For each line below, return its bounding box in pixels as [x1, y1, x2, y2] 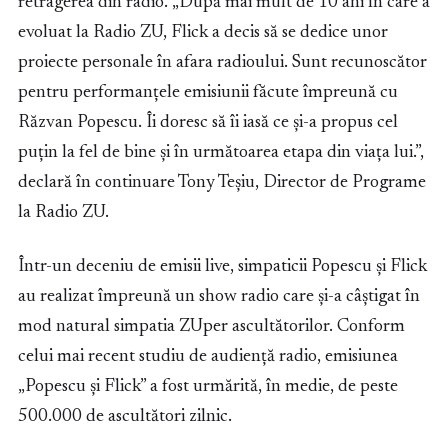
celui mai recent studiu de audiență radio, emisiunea [18, 348, 398, 366]
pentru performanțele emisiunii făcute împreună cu [18, 84, 398, 102]
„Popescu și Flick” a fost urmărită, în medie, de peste [18, 378, 398, 396]
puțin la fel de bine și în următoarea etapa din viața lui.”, [18, 144, 424, 162]
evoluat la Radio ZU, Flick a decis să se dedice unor [18, 24, 388, 42]
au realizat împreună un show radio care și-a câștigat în [18, 288, 420, 306]
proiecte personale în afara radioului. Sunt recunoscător [18, 54, 427, 72]
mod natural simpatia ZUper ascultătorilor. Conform [18, 318, 405, 336]
